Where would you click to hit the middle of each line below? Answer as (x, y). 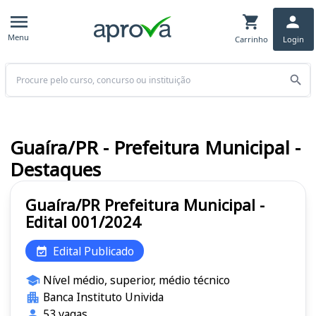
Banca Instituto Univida (103, 297)
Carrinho (251, 39)
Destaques (55, 170)
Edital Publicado (93, 251)
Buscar (20, 70)
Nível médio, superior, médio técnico (136, 280)
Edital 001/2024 (83, 222)
